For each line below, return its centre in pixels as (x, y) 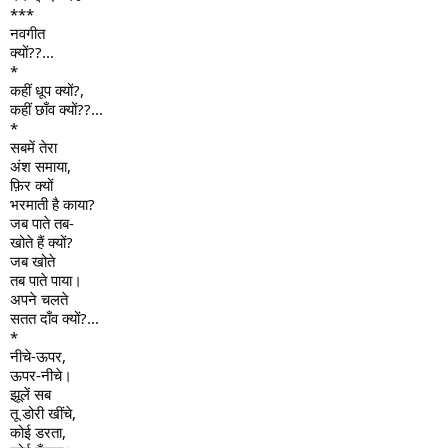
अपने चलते (39, 299)
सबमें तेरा (33, 147)
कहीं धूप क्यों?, (47, 90)
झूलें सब (30, 394)
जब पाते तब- (42, 223)
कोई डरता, (38, 432)
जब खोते (32, 261)
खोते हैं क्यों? (41, 242)
